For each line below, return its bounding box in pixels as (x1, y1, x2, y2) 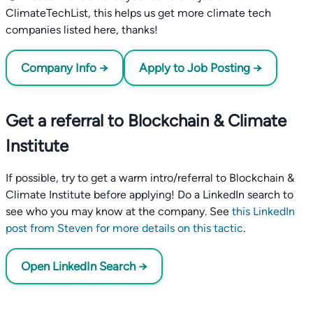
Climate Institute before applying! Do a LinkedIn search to (6, 188, 293, 201)
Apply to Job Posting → (139, 61, 262, 75)
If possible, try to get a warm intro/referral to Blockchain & (6, 171, 294, 184)
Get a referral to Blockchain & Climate (6, 110, 286, 131)
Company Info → (21, 61, 108, 75)
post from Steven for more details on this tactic (6, 221, 243, 235)
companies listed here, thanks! (6, 23, 158, 36)
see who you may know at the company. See (6, 205, 229, 218)
